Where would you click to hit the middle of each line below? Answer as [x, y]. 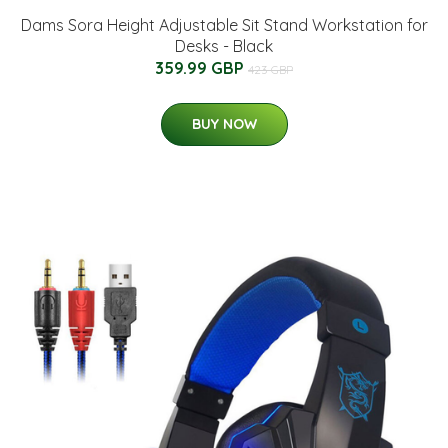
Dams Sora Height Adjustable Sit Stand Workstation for [224, 25]
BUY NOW [224, 124]
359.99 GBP [201, 68]
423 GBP [270, 70]
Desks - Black [224, 46]
